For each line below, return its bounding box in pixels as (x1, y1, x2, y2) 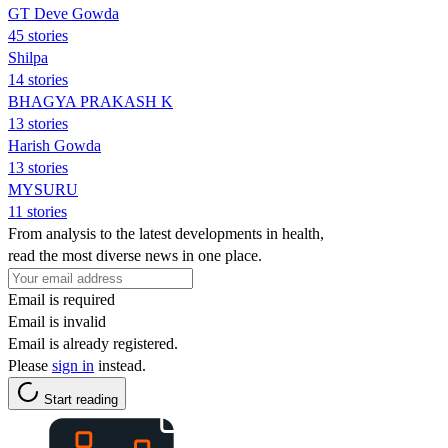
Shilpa (8, 48, 48, 66)
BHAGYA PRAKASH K (8, 92, 173, 110)
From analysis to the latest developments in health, (8, 224, 324, 242)
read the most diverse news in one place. (8, 246, 262, 264)
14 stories (8, 70, 68, 88)
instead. (94, 356, 146, 374)
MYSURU (8, 180, 78, 198)
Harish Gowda (8, 136, 101, 154)
